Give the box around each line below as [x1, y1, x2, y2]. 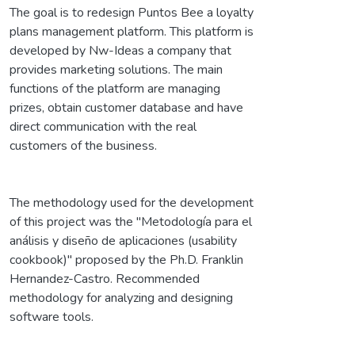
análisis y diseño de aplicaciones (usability [10, 231, 237, 250]
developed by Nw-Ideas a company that [10, 41, 231, 59]
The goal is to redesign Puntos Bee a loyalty [10, 3, 254, 21]
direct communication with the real [10, 117, 197, 136]
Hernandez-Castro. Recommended [10, 269, 200, 288]
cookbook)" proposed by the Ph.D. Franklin [10, 250, 243, 269]
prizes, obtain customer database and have [10, 98, 243, 116]
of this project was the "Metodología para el [10, 212, 252, 231]
